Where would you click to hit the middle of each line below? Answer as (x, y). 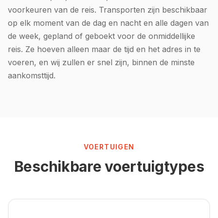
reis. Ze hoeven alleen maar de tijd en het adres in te (104, 49)
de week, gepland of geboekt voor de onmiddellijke (101, 36)
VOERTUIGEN (109, 146)
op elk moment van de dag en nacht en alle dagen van (108, 23)
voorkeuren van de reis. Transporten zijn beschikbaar (108, 9)
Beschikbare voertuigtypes (109, 166)
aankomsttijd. (32, 75)
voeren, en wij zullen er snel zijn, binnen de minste (101, 62)
